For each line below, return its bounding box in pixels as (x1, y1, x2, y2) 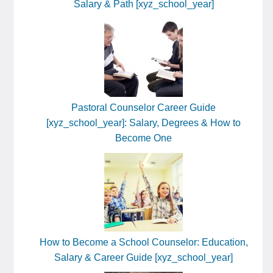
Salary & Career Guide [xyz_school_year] (54, 252, 233, 263)
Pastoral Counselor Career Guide (71, 102, 216, 113)
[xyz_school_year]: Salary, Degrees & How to (46, 118, 241, 129)
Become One (115, 133, 172, 144)
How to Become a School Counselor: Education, (39, 236, 248, 247)
